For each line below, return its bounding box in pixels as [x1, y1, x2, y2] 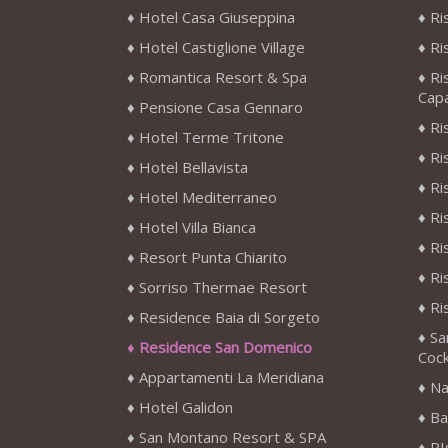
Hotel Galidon [139, 397, 233, 418]
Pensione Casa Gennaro [139, 97, 303, 118]
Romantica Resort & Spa [139, 67, 307, 88]
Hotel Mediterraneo [139, 187, 277, 208]
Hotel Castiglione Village [139, 37, 305, 58]
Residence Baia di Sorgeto [139, 307, 320, 328]
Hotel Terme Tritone [139, 127, 284, 148]
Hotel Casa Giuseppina [139, 7, 295, 28]
